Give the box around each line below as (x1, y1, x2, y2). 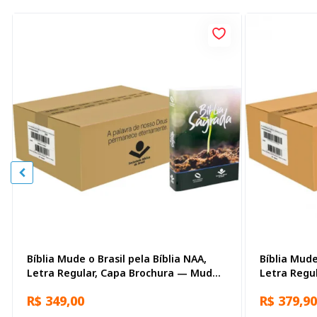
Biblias (259, 280, 292, 294)
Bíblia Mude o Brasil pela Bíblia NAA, (27, 252, 207, 266)
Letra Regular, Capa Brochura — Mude (27, 266, 219, 280)
